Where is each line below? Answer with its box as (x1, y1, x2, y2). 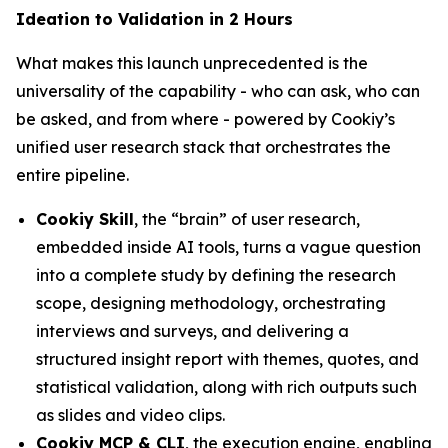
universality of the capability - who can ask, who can (16, 80, 420, 101)
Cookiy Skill (36, 208, 134, 229)
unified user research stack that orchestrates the (16, 136, 391, 157)
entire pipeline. (16, 164, 129, 185)
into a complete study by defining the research (36, 264, 396, 285)
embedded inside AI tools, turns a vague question (36, 236, 421, 257)
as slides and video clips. (36, 404, 225, 425)
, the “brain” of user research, (134, 208, 360, 229)
